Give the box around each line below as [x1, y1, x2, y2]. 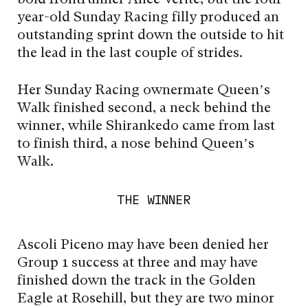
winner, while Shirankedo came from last [17, 119, 275, 133]
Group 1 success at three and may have [17, 256, 258, 270]
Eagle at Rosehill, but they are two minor [17, 291, 274, 306]
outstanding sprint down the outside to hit [17, 28, 284, 43]
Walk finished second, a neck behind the [17, 101, 271, 115]
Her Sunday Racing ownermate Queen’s [17, 83, 270, 98]
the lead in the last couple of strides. [17, 46, 243, 60]
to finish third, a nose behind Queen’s [17, 137, 254, 151]
